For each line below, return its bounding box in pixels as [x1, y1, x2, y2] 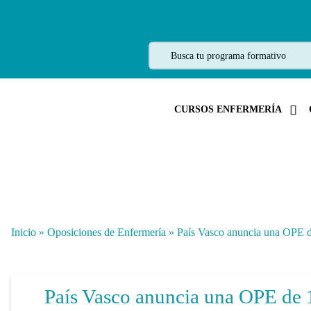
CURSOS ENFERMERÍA [174, 103, 283, 115]
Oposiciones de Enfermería [47, 226, 166, 238]
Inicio [11, 226, 36, 238]
